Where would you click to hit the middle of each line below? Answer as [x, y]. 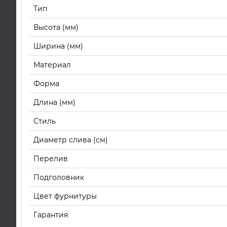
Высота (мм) [56, 27]
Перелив [51, 159]
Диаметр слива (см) [71, 140]
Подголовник [59, 177]
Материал [52, 65]
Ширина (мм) [58, 46]
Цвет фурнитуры [65, 196]
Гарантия [51, 215]
